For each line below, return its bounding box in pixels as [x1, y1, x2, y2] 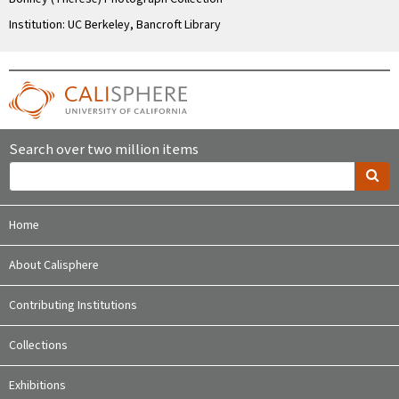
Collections [9, 337, 68, 355]
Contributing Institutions [9, 297, 137, 315]
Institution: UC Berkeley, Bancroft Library [9, 16, 221, 35]
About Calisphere [9, 256, 99, 275]
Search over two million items [9, 139, 199, 161]
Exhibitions [9, 377, 66, 395]
